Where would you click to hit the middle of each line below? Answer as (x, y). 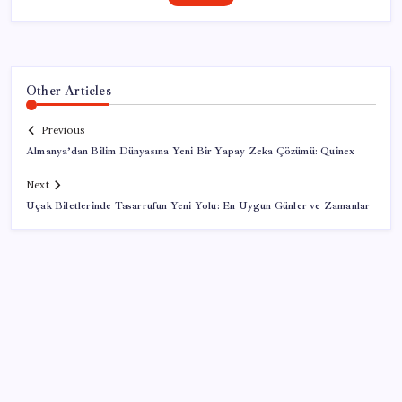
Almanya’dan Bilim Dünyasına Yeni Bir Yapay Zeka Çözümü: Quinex (191, 152)
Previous (63, 131)
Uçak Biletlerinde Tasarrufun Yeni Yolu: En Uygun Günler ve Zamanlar (198, 206)
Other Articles (69, 90)
